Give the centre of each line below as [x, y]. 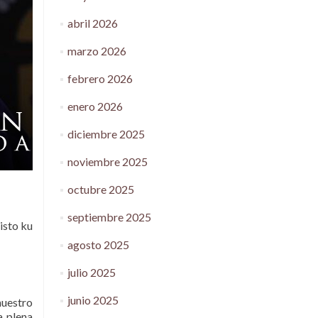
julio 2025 [91, 272]
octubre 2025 [100, 189]
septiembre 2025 [109, 217]
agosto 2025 [98, 245]
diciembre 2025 [106, 134]
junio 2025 [93, 300]
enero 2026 [95, 106]
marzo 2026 [97, 51]
